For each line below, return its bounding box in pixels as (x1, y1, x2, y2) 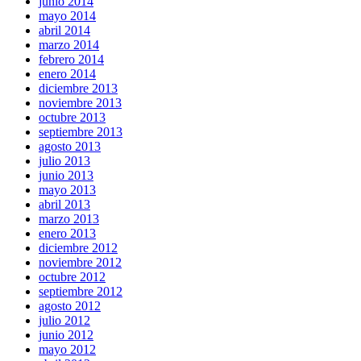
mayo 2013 (39, 183, 96, 197)
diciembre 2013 (39, 81, 118, 95)
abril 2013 (39, 197, 90, 211)
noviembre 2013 (39, 96, 122, 110)
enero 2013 (39, 226, 96, 240)
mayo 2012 (39, 342, 96, 356)
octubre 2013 (39, 110, 106, 124)
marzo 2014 (39, 38, 99, 52)
